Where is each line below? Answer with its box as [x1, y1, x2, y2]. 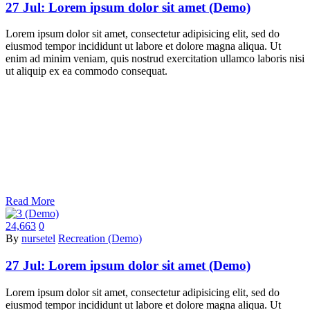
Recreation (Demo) [58, 232, 142, 245]
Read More [6, 195, 55, 208]
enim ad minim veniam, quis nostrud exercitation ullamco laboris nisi [6, 53, 304, 65]
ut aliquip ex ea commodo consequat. [6, 65, 167, 77]
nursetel [21, 232, 55, 245]
